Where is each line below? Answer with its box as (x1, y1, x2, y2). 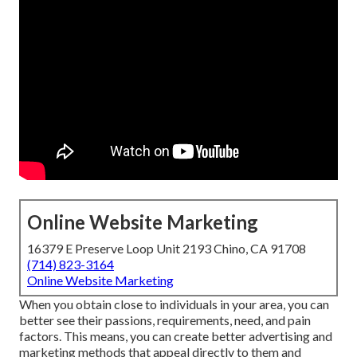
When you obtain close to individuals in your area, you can (19, 296, 329, 312)
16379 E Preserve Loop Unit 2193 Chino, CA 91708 (27, 241, 306, 257)
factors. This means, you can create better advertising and (19, 328, 332, 344)
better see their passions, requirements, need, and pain (19, 312, 311, 328)
